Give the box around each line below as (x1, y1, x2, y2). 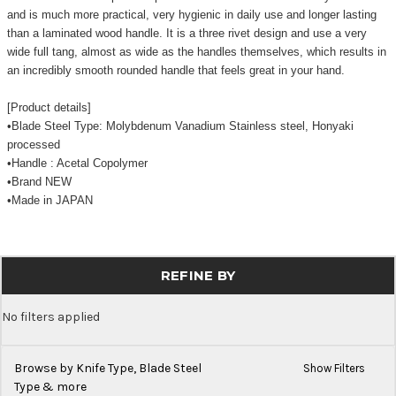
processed (6, 137, 60, 151)
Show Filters (302, 361, 368, 375)
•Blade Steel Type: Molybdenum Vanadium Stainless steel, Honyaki (6, 118, 354, 133)
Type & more (14, 378, 87, 394)
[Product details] (6, 100, 91, 114)
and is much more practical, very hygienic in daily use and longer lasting (6, 7, 377, 21)
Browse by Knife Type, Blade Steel (14, 360, 202, 376)
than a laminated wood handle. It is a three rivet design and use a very (6, 26, 367, 40)
